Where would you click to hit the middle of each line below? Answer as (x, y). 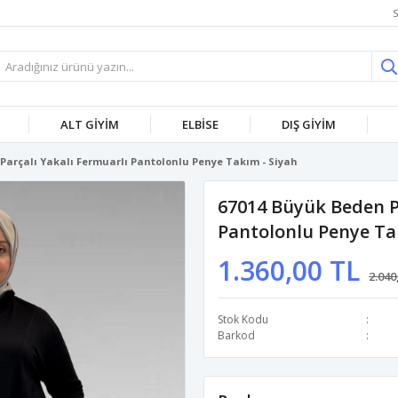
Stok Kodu (243, 319)
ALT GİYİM (89, 124)
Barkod (236, 335)
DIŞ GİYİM (308, 124)
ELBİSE (200, 124)
